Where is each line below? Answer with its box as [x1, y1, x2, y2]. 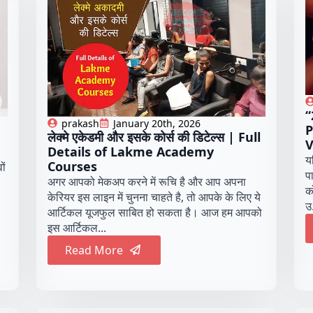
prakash [61, 116, 100, 130]
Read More [65, 242, 124, 258]
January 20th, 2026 [113, 116, 201, 130]
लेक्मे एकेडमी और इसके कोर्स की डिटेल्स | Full [48, 128, 261, 145]
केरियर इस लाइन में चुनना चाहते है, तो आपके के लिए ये [48, 189, 261, 205]
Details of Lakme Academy [48, 143, 214, 160]
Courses [48, 157, 98, 175]
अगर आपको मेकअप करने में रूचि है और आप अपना [48, 173, 247, 189]
